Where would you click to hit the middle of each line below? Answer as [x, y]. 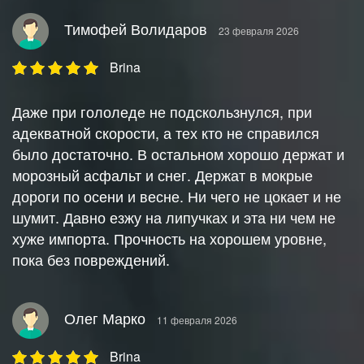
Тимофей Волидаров [136, 29]
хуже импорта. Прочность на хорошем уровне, [169, 238]
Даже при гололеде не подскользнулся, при [162, 112]
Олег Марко [105, 318]
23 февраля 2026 [259, 31]
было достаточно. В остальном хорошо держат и [178, 154]
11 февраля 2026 [197, 320]
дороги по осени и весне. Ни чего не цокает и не [177, 196]
